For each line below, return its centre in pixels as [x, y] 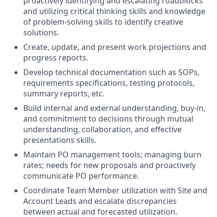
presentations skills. [60, 140]
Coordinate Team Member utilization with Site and [115, 190]
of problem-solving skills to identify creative [103, 22]
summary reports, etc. [64, 93]
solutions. [41, 32]
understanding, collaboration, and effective [102, 129]
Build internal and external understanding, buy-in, [114, 108]
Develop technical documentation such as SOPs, [111, 72]
